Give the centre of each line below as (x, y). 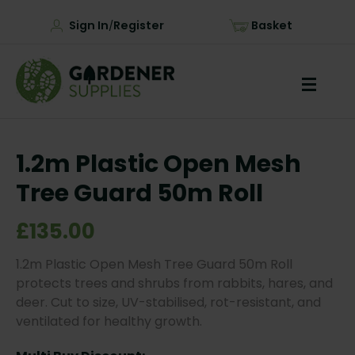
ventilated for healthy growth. (109, 322)
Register (139, 25)
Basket (272, 25)
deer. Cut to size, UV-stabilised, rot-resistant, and (168, 303)
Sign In (89, 25)
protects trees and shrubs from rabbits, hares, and (174, 284)
